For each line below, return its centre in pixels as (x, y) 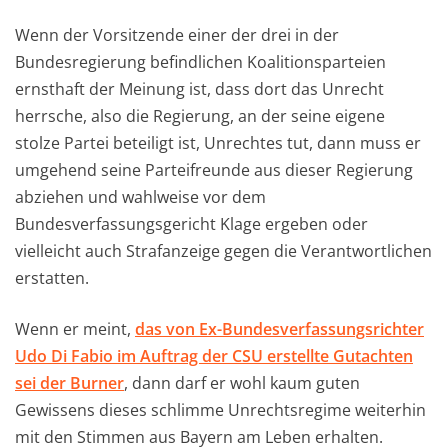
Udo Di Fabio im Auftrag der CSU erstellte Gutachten (214, 356)
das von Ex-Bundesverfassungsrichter (279, 329)
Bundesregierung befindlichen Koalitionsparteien (200, 62)
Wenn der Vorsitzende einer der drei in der (177, 35)
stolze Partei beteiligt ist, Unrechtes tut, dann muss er (218, 143)
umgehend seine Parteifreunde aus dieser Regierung (214, 170)
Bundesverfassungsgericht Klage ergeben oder (191, 224)
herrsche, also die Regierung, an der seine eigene (200, 116)
